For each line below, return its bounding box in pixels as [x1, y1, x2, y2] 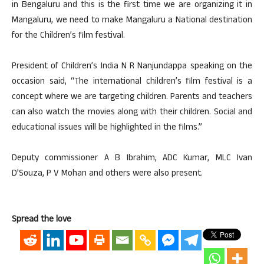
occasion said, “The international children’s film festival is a [12, 75, 252, 90]
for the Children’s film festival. [12, 29, 125, 44]
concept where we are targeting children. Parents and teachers [12, 90, 252, 105]
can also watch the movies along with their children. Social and [12, 105, 252, 120]
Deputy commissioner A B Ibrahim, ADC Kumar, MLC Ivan [12, 151, 252, 166]
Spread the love [12, 213, 71, 227]
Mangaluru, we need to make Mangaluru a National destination [12, 14, 252, 28]
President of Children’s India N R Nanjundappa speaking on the [12, 60, 252, 74]
